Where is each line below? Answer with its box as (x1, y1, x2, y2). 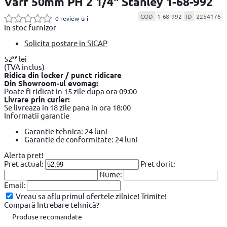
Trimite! (140, 191, 167, 201)
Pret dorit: (140, 159, 176, 168)
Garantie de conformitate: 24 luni (24, 134, 138, 144)
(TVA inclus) (4, 62, 45, 71)
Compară (4, 200, 37, 209)
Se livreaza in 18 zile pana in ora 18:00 (4, 102, 131, 112)
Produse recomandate (12, 212, 83, 221)
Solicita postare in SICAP (24, 38, 108, 48)
